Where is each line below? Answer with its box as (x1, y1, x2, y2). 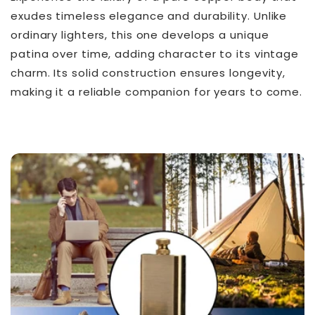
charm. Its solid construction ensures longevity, (11, 65, 286, 80)
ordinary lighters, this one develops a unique (11, 27, 269, 42)
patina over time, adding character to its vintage (11, 46, 300, 61)
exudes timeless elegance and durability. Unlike (11, 8, 288, 23)
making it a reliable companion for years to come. (11, 84, 303, 99)
